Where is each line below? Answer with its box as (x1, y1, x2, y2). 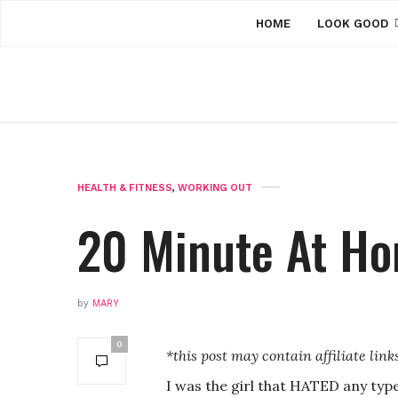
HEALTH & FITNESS (77, 182, 172, 194)
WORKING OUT (178, 182, 252, 194)
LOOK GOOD (316, 16, 388, 30)
